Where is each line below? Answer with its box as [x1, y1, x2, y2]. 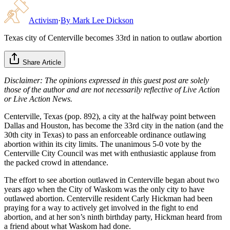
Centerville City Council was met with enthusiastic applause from [4, 148, 216, 158]
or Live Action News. [4, 94, 72, 103]
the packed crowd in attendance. [4, 158, 108, 167]
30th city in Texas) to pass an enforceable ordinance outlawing [4, 130, 206, 139]
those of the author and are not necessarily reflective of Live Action [4, 85, 220, 94]
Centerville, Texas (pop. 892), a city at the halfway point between [4, 111, 216, 121]
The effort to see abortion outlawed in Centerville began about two [4, 175, 219, 184]
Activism [29, 15, 58, 25]
